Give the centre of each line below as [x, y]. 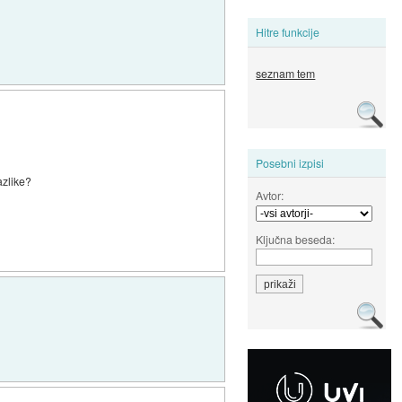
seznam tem [286, 74]
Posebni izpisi [290, 162]
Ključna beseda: [296, 239]
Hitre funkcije [288, 32]
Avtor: [270, 195]
